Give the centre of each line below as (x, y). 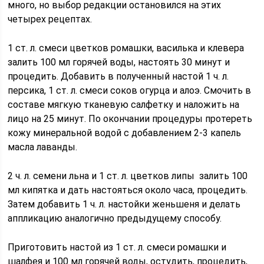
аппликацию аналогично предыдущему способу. (115, 218)
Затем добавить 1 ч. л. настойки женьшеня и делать (124, 204)
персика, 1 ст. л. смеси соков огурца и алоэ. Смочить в (130, 90)
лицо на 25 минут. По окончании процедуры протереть (130, 119)
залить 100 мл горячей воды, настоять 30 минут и (119, 62)
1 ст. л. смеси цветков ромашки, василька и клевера (126, 48)
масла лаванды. (43, 147)
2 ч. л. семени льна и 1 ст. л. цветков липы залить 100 (128, 176)
